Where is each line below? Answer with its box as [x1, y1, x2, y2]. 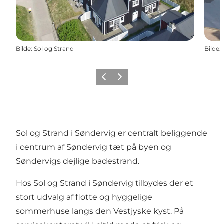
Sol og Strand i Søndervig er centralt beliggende [16, 128, 207, 138]
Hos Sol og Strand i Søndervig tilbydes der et [16, 178, 193, 188]
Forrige [97, 76, 120, 84]
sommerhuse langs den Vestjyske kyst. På [16, 206, 184, 216]
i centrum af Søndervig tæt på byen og [16, 142, 171, 152]
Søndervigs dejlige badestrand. [16, 156, 139, 166]
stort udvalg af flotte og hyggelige [16, 192, 152, 202]
